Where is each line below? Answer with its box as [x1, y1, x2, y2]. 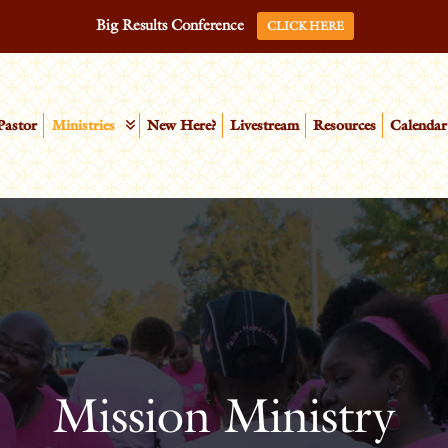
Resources [313, 116, 377, 134]
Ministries [51, 116, 115, 134]
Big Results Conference [95, 16, 244, 35]
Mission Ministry [53, 385, 395, 444]
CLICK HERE [267, 18, 344, 34]
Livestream [230, 116, 300, 134]
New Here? [146, 116, 216, 134]
